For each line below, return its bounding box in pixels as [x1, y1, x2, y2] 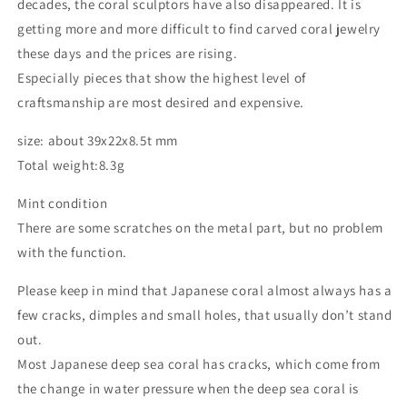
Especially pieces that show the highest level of [17, 69, 306, 87]
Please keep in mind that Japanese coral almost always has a [17, 282, 392, 300]
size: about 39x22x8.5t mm [17, 132, 178, 150]
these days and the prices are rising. [17, 45, 238, 63]
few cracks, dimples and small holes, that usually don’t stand [17, 306, 392, 324]
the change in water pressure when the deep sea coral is [17, 380, 360, 398]
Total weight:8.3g [17, 156, 125, 174]
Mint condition [17, 194, 108, 213]
